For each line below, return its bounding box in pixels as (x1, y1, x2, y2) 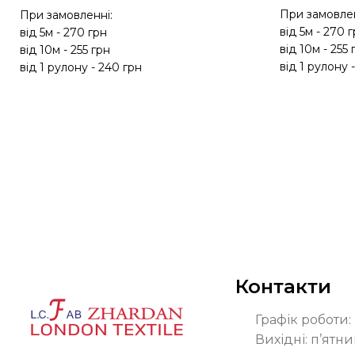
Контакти (235, 275, 331, 299)
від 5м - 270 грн (20, 25, 108, 40)
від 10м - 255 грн (20, 43, 111, 58)
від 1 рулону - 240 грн (20, 60, 143, 75)
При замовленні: (20, 8, 113, 23)
